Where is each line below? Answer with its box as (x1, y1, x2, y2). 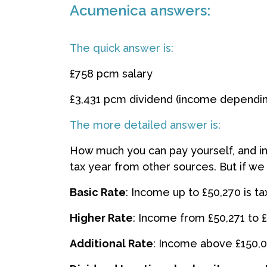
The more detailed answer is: (70, 119, 221, 131)
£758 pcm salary (70, 67, 153, 80)
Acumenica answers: (70, 2, 210, 19)
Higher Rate (70, 212, 133, 224)
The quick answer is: (70, 42, 176, 54)
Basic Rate (70, 186, 126, 198)
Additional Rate (70, 237, 153, 250)
